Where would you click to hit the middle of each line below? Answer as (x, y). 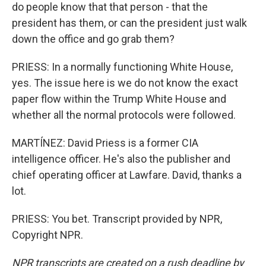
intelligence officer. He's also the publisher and (121, 159)
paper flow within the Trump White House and (119, 99)
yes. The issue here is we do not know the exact (125, 83)
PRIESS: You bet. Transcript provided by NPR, (117, 219)
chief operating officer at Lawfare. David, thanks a (127, 175)
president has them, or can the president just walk (129, 23)
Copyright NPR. (47, 235)
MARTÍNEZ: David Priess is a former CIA (105, 143)
